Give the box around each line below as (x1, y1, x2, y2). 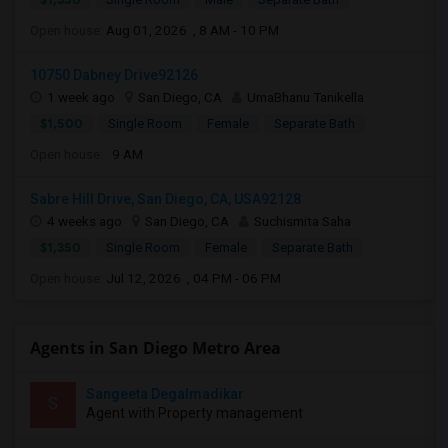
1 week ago (47, 89, 115, 105)
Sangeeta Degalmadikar (86, 386, 244, 402)
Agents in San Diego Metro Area (30, 337, 281, 359)
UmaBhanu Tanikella (247, 89, 364, 105)
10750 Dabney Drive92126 (30, 67, 198, 83)
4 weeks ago (47, 213, 122, 229)
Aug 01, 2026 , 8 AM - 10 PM (106, 22, 279, 38)
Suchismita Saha (254, 213, 351, 229)
